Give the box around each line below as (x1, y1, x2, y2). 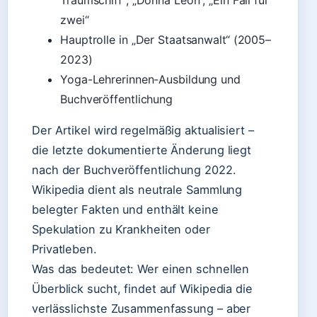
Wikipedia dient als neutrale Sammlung (32, 183, 243, 197)
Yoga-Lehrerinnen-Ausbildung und (60, 72, 241, 86)
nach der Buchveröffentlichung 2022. (32, 163, 236, 177)
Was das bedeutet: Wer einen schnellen (32, 262, 250, 276)
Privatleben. (32, 242, 97, 256)
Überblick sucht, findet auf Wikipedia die (32, 282, 253, 296)
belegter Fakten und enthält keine (32, 202, 219, 217)
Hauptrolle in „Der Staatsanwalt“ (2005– (60, 33, 272, 47)
